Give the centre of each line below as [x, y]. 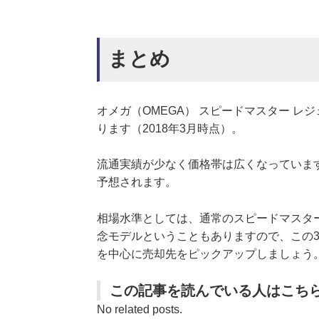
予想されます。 [137, 182]
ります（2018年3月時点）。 [170, 128]
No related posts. [140, 310]
